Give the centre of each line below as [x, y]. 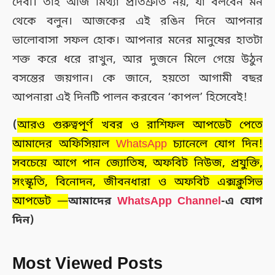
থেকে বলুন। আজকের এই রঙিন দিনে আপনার [137, 21]
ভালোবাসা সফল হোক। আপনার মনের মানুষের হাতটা [137, 40]
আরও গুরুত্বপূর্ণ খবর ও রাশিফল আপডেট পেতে [140, 125]
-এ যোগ [242, 201]
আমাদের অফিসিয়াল [64, 144]
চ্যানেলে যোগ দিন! [215, 144]
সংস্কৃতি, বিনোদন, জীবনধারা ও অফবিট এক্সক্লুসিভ [137, 182]
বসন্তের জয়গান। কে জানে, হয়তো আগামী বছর [137, 78]
